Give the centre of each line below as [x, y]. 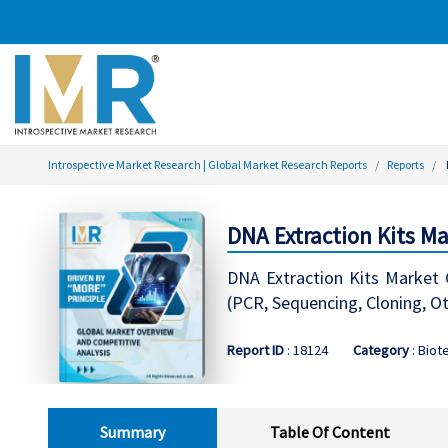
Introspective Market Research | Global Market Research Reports [207, 164]
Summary [133, 431]
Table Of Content [329, 431]
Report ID [255, 350]
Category [380, 350]
